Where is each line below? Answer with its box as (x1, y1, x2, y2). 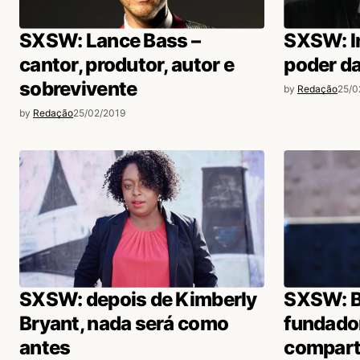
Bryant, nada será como (19, 311, 229, 335)
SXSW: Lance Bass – (19, 28, 201, 52)
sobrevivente (19, 76, 137, 100)
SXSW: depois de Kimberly (19, 287, 257, 311)
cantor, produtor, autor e (19, 52, 234, 76)
